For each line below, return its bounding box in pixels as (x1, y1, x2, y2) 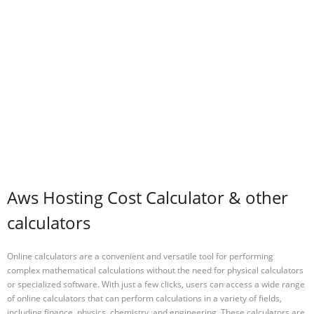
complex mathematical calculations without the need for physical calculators (7, 264, 303, 276)
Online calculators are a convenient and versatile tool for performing (7, 250, 273, 262)
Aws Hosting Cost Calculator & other (7, 186, 288, 210)
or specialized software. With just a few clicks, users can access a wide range (7, 278, 305, 290)
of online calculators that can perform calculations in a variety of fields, (7, 292, 282, 304)
